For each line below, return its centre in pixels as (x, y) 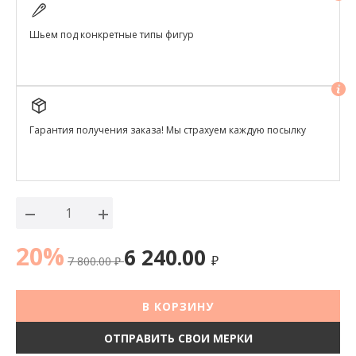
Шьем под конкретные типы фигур (112, 34)
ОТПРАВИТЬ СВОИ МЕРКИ (178, 338)
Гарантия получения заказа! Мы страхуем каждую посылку (168, 130)
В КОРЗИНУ (178, 306)
